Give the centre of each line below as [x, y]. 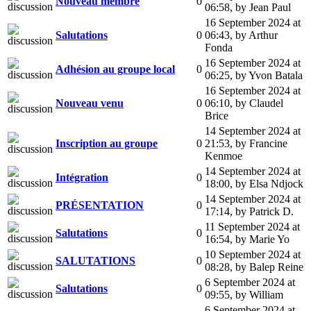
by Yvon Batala [269, 75]
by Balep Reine [269, 267]
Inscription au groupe [107, 143]
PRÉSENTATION [100, 205]
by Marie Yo [262, 239]
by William [259, 294]
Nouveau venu [90, 103]
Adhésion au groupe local [115, 69]
